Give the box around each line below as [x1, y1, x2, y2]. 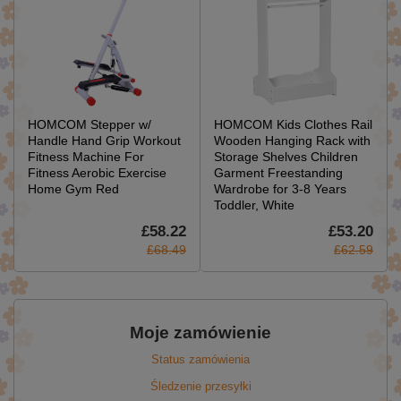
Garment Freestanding [214, 165, 343, 180]
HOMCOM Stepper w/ [28, 116, 151, 132]
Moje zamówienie [130, 322, 271, 342]
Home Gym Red [28, 181, 119, 196]
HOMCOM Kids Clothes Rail [214, 116, 372, 132]
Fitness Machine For [28, 149, 144, 164]
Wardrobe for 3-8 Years [214, 181, 346, 196]
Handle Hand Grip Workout [28, 132, 181, 148]
